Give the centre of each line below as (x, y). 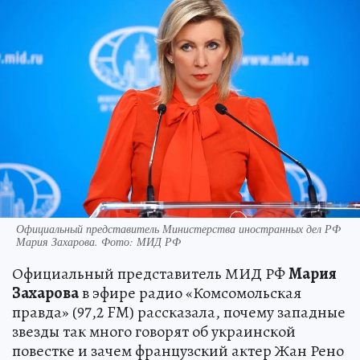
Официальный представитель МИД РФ (150, 273)
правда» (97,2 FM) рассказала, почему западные (179, 312)
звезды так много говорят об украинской (154, 331)
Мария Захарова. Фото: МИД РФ (98, 241)
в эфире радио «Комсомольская (190, 292)
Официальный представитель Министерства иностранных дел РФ (178, 228)
